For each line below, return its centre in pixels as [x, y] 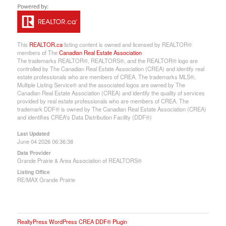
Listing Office [33, 172]
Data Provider [34, 152]
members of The [38, 52]
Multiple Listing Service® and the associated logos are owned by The [101, 84]
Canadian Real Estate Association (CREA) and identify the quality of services [111, 93]
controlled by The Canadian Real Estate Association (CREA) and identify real [110, 68]
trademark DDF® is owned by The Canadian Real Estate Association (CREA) [111, 109]
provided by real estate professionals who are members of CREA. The [103, 101]
